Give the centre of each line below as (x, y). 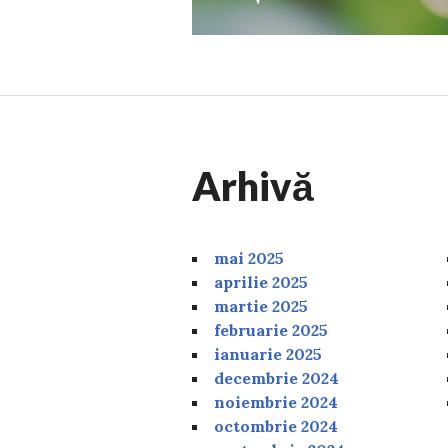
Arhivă (253, 185)
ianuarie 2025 (268, 353)
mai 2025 (249, 257)
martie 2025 (261, 305)
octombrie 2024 (276, 425)
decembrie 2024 (276, 377)
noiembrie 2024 (276, 401)
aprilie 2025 (261, 281)
